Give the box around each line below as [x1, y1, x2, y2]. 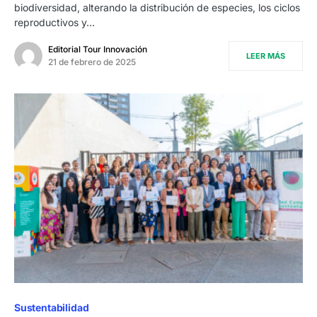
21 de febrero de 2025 [48, 56, 136, 67]
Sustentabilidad [14, 301, 89, 314]
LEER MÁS [246, 50, 285, 61]
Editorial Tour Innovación [48, 43, 147, 54]
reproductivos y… [14, 16, 95, 28]
